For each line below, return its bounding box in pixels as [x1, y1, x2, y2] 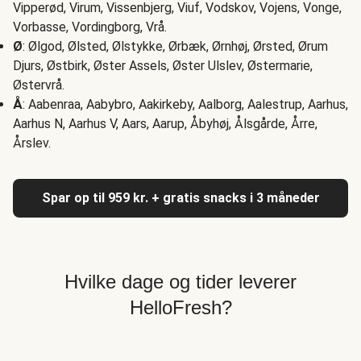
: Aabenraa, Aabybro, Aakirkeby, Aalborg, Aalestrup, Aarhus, [23, 96, 348, 112]
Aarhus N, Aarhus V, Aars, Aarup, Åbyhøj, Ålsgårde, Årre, [13, 115, 317, 131]
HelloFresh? [129, 296, 232, 318]
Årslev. [13, 135, 51, 151]
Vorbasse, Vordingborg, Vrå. [13, 19, 167, 35]
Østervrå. [13, 77, 64, 93]
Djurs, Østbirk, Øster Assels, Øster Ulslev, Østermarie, [13, 57, 313, 73]
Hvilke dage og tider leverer [64, 270, 297, 293]
